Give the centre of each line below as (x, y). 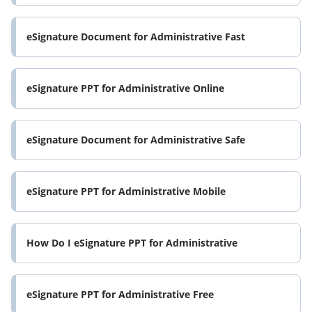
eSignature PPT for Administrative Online (125, 88)
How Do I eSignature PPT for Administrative (132, 243)
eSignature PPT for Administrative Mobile (126, 192)
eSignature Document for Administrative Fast (136, 37)
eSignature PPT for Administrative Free (120, 295)
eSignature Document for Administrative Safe (136, 140)
